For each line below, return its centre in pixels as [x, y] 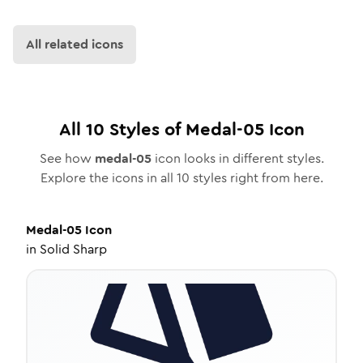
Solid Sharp [73, 249]
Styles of [145, 129]
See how [67, 158]
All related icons [75, 44]
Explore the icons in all [108, 178]
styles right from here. [256, 178]
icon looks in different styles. [237, 158]
